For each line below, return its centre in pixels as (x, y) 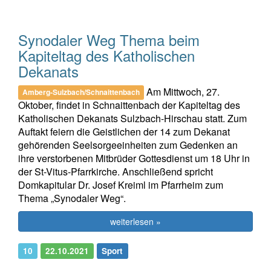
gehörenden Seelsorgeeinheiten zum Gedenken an (128, 145)
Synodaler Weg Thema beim (109, 39)
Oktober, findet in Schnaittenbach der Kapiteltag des (129, 105)
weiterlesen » (135, 221)
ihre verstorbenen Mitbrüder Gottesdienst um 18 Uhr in (134, 158)
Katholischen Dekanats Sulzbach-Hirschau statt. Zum (132, 118)
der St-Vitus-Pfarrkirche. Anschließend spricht (116, 171)
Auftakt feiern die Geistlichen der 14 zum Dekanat (124, 131)
